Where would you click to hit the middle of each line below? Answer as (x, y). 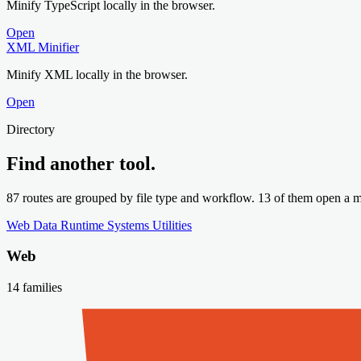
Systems (130, 225)
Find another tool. (81, 163)
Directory (31, 129)
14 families (34, 288)
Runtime (84, 225)
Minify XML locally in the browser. (97, 74)
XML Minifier (43, 47)
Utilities (172, 225)
